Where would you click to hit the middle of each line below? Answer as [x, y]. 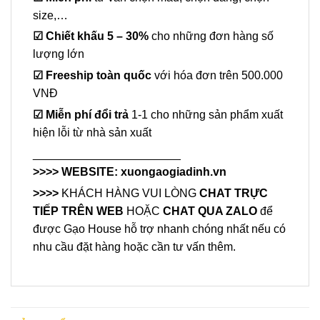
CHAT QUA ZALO [211, 211]
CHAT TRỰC [234, 193]
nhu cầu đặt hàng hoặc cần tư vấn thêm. [134, 246]
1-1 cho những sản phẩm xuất [207, 115]
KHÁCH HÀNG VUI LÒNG [130, 193]
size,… [50, 15]
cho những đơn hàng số [212, 36]
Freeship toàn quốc [100, 76]
